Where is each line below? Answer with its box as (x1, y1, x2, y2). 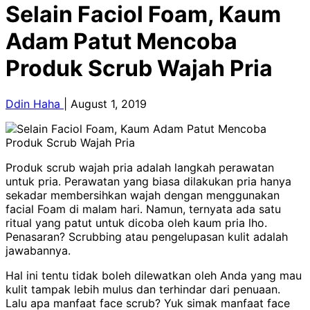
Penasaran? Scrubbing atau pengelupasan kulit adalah (6, 229, 288, 244)
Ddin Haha (6, 96, 64, 111)
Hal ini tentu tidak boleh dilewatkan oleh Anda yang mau (6, 268, 302, 282)
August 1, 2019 (71, 96, 147, 111)
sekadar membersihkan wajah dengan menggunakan (6, 188, 280, 202)
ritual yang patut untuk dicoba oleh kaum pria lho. (6, 215, 267, 230)
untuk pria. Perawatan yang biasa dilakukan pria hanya (6, 174, 291, 188)
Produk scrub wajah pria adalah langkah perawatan (6, 160, 274, 174)
